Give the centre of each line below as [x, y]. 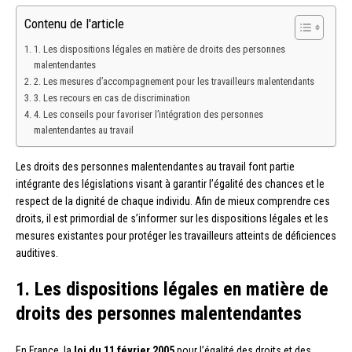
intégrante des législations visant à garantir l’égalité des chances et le [170, 184]
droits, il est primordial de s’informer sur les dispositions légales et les [172, 219]
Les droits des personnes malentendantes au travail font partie [155, 167]
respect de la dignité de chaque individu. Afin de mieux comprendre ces [173, 202]
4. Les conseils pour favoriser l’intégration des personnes [148, 115]
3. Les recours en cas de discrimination [112, 98]
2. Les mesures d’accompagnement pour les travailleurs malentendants [174, 82]
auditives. [37, 253]
